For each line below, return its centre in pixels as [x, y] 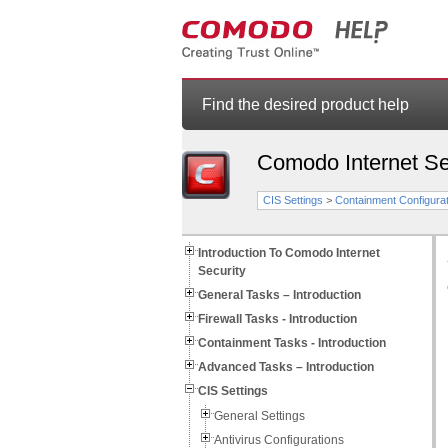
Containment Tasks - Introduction [292, 343]
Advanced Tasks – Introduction [286, 367]
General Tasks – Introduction [279, 295]
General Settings [259, 416]
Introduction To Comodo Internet [289, 253]
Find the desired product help [305, 104]
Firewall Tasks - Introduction [277, 319]
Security [222, 271]
